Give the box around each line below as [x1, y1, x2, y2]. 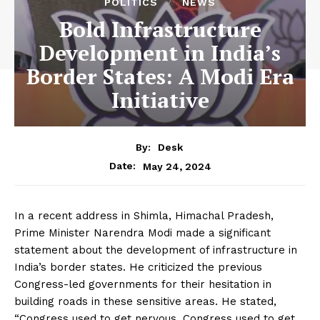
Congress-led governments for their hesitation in [14, 278, 271, 291]
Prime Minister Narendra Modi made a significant [14, 226, 271, 240]
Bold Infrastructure [59, 14, 261, 44]
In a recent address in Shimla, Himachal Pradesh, [14, 209, 274, 223]
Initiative [111, 85, 209, 114]
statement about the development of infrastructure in [14, 244, 297, 257]
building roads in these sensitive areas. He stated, [14, 295, 276, 309]
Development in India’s [39, 38, 281, 67]
